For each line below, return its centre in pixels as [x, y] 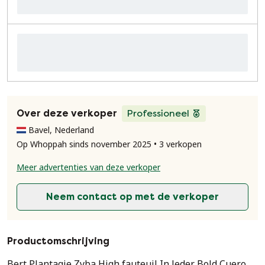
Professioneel [158, 113]
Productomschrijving [58, 241]
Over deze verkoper [67, 113]
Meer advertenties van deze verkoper [88, 167]
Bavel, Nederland [61, 130]
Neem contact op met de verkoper [132, 197]
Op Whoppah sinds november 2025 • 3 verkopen [109, 144]
